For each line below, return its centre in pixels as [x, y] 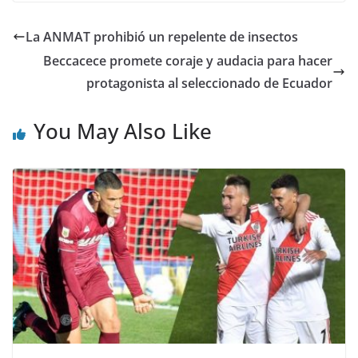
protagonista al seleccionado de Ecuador [209, 83]
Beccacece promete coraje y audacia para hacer [188, 60]
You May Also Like [123, 131]
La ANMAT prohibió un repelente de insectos [162, 36]
